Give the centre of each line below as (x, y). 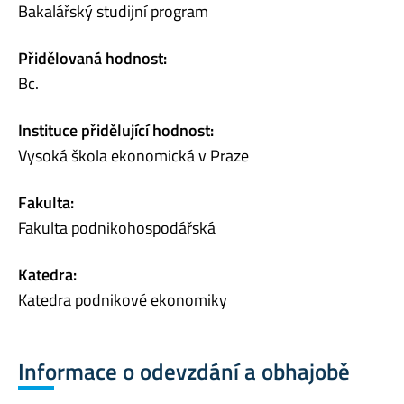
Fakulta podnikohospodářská (117, 228)
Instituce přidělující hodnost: (116, 131)
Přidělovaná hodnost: (92, 59)
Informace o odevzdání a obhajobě (184, 372)
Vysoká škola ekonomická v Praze (133, 156)
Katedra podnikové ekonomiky (123, 300)
